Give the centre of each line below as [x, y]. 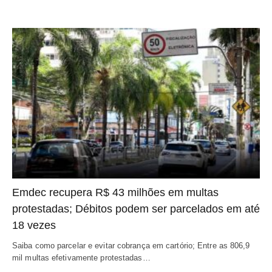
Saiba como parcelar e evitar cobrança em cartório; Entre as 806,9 [131, 246]
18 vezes [34, 226]
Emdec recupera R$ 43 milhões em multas [115, 193]
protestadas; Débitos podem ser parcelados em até [136, 209]
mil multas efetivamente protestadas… [81, 258]
